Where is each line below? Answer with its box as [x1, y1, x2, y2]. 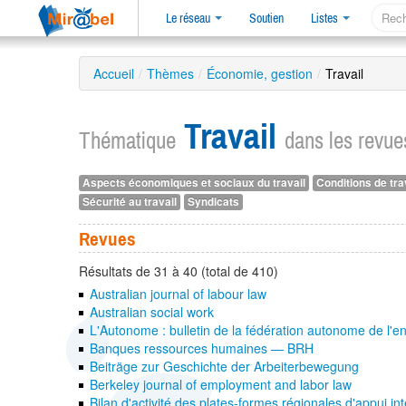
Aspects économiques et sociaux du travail [82, 175, 305, 191]
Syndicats [188, 194, 239, 210]
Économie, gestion [207, 64, 313, 82]
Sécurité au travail [82, 194, 177, 210]
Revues [79, 227, 136, 250]
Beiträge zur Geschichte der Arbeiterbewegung [90, 357, 360, 376]
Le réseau [166, 11, 213, 25]
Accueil [93, 64, 134, 82]
